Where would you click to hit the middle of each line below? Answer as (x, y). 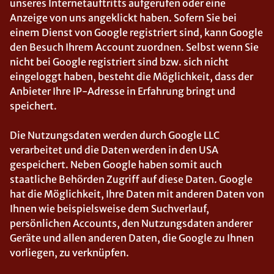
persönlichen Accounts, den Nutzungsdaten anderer (131, 223)
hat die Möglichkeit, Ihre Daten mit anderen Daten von (137, 194)
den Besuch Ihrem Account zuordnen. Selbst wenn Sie (134, 47)
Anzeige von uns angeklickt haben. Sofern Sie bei (123, 18)
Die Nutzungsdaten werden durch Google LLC (115, 135)
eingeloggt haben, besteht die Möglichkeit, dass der (131, 76)
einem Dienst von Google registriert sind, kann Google (136, 32)
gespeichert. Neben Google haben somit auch (116, 165)
